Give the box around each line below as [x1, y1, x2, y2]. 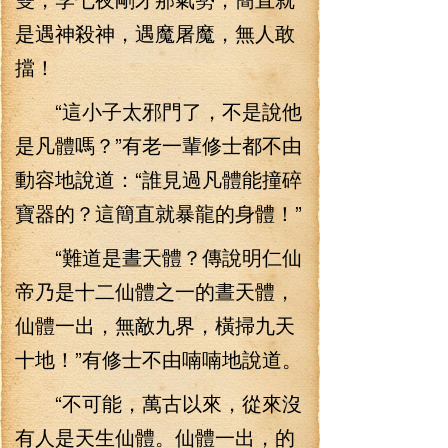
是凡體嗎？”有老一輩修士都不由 [15, 130, 302, 159]
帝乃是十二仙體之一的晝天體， [15, 276, 295, 305]
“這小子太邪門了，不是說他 [15, 96, 302, 125]
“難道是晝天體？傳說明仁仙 [15, 242, 302, 271]
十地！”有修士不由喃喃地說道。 [15, 344, 302, 373]
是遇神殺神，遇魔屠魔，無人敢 [15, 18, 295, 47]
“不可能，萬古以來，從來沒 [15, 388, 302, 417]
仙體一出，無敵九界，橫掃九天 [15, 310, 295, 339]
